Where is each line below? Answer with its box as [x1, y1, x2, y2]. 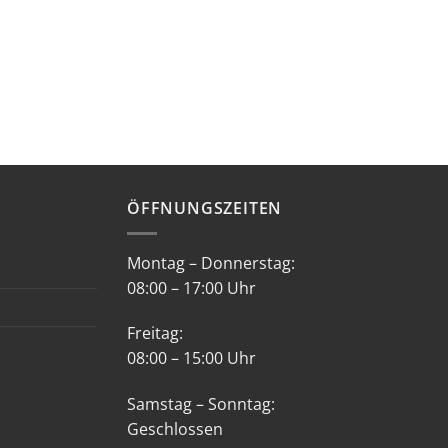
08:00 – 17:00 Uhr [127, 276, 256, 299]
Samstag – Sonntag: [127, 393, 275, 416]
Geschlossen [127, 418, 223, 441]
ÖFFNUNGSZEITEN [127, 197, 283, 219]
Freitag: [127, 322, 183, 345]
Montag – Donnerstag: [127, 251, 295, 274]
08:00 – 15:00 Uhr [127, 347, 256, 370]
